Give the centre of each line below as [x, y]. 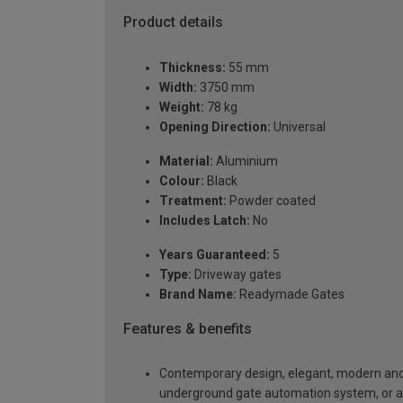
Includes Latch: [205, 220]
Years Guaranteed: [215, 254]
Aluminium [246, 161]
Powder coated [271, 200]
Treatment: [193, 200]
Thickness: [193, 67]
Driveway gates [237, 274]
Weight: [182, 107]
